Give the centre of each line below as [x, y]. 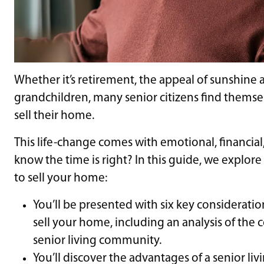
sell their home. [54, 115]
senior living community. [97, 240]
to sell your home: [61, 178]
